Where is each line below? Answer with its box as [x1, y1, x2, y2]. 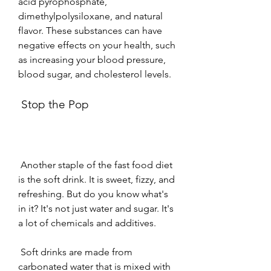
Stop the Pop [21, 97, 89, 111]
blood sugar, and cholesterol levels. [18, 68, 171, 80]
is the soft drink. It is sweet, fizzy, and [18, 173, 175, 185]
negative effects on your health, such [18, 39, 175, 51]
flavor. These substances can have [18, 24, 162, 36]
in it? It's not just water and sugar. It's [18, 202, 174, 214]
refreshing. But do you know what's [18, 188, 168, 200]
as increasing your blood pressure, [18, 53, 166, 65]
